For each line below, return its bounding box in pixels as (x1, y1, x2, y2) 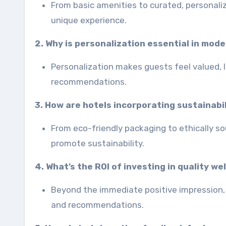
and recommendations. (51, 200, 144, 210)
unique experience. (51, 15, 127, 25)
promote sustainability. (51, 138, 144, 148)
